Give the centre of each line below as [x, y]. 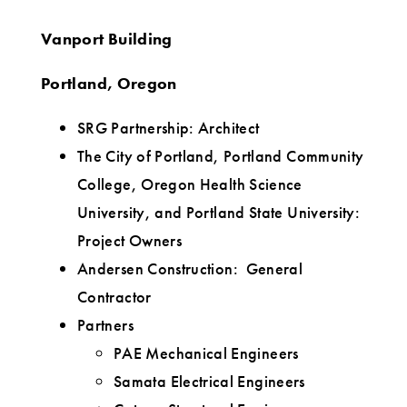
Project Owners [130, 241]
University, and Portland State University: [219, 213]
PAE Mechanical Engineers [206, 353]
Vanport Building [107, 39]
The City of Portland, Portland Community [221, 156]
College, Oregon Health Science [190, 184]
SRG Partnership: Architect [169, 128]
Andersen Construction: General [190, 269]
